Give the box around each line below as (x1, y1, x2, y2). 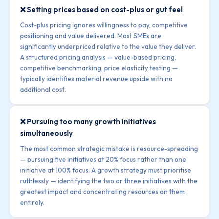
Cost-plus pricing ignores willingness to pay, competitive (20, 20, 188, 29)
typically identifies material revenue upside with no (20, 74, 173, 83)
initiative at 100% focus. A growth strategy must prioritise (20, 165, 192, 175)
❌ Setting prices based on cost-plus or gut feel (20, 4, 183, 14)
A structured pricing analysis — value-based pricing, (20, 52, 176, 62)
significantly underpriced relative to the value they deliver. (20, 42, 197, 51)
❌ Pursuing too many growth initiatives (20, 116, 156, 126)
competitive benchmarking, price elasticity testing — (20, 63, 178, 72)
